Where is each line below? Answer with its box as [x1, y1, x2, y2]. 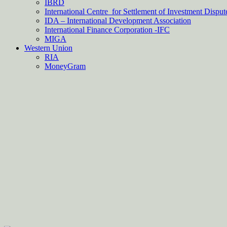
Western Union [24, 44, 72, 52]
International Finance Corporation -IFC [45, 25, 170, 34]
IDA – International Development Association [45, 16, 191, 25]
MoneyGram [45, 62, 86, 70]
